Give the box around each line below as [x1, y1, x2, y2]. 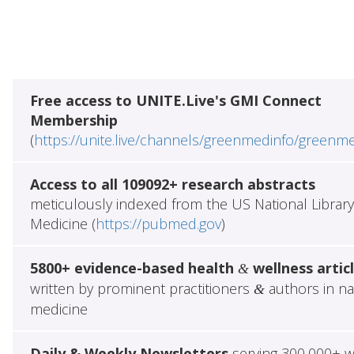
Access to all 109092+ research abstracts [29, 174, 315, 194]
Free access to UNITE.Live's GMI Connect [29, 90, 322, 110]
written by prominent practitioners [29, 278, 254, 298]
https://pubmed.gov [95, 213, 221, 233]
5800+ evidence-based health [29, 258, 238, 277]
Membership [29, 110, 118, 130]
